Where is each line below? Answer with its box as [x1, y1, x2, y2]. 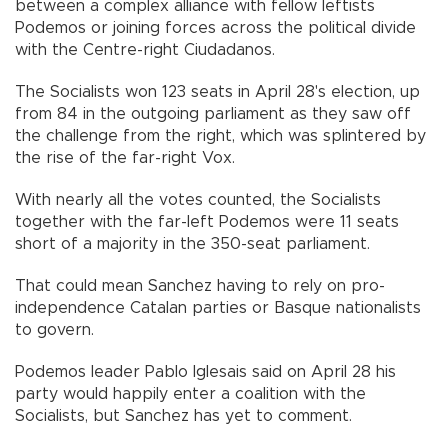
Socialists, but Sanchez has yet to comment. [15, 407, 352, 424]
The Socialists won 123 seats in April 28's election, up [15, 83, 420, 100]
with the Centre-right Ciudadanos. [15, 41, 275, 58]
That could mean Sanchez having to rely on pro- [15, 277, 385, 294]
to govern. [15, 321, 94, 338]
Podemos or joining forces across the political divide [15, 19, 416, 36]
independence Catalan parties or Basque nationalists [15, 299, 421, 316]
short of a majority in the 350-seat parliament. [15, 235, 370, 252]
